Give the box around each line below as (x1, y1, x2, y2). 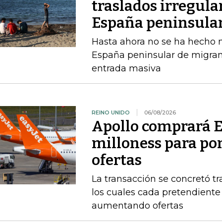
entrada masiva (91, 63, 161, 74)
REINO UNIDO (91, 109, 130, 116)
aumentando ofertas (91, 200, 183, 211)
